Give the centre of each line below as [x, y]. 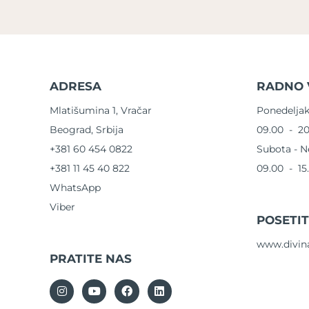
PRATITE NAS [91, 258]
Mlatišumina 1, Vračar [101, 110]
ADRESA [76, 86]
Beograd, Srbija [87, 129]
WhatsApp [75, 187]
